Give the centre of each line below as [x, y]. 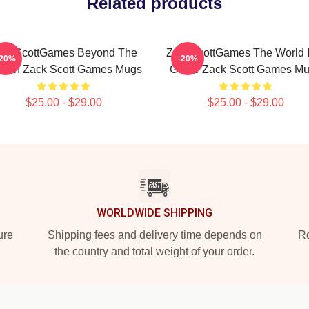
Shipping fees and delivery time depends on [154, 235]
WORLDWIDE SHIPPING [154, 213]
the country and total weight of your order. [154, 251]
